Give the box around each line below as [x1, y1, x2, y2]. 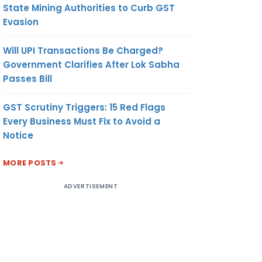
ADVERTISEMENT [63, 181, 118, 191]
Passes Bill [3, 72, 52, 85]
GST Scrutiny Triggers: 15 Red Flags [3, 101, 166, 113]
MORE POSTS [3, 157, 57, 168]
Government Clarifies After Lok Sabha [3, 58, 180, 71]
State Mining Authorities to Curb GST [3, 1, 175, 14]
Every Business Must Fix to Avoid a [3, 115, 160, 127]
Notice [3, 129, 33, 142]
